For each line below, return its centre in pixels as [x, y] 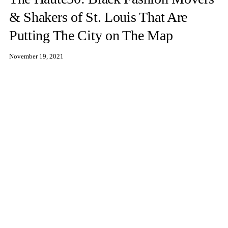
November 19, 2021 [36, 56]
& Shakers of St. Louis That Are [98, 17]
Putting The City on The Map [91, 35]
